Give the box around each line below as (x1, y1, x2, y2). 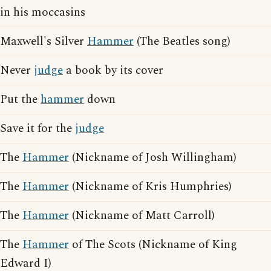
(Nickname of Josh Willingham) (69, 149, 237, 166)
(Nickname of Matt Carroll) (69, 207, 215, 224)
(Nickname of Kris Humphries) (69, 178, 232, 195)
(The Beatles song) (134, 33, 230, 50)
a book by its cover (63, 62, 163, 79)
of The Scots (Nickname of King (69, 236, 237, 253)
